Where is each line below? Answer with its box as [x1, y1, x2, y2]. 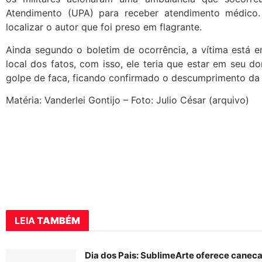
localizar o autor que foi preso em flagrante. [6, 21, 202, 33]
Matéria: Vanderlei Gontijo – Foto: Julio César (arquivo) [6, 94, 249, 106]
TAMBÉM [35, 214, 80, 226]
